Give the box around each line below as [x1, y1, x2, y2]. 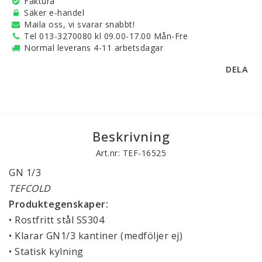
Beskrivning [92, 127, 170, 145]
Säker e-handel [24, 6, 84, 18]
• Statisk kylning [9, 244, 84, 258]
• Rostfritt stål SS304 [9, 213, 104, 226]
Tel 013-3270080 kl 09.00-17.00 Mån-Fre [24, 30, 188, 42]
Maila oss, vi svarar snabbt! [24, 18, 135, 30]
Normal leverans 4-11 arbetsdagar [24, 42, 163, 53]
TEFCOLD [9, 181, 51, 195]
